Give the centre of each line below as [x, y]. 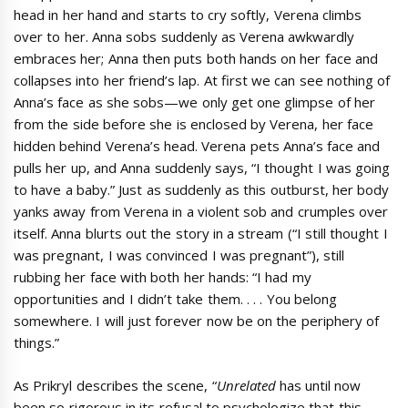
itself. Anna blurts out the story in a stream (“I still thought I [201, 233]
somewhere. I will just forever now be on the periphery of [196, 321]
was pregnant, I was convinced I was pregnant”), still [179, 255]
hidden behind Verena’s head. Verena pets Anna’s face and [197, 146]
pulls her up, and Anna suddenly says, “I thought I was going [202, 168]
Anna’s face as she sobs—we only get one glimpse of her [194, 102]
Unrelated [248, 385]
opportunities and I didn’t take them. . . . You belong [175, 299]
